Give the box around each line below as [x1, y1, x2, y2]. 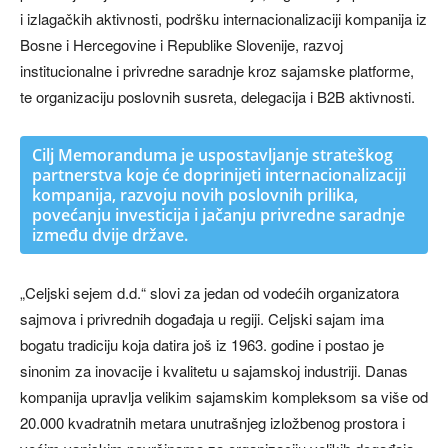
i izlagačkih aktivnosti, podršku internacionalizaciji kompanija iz [20, 7, 427, 29]
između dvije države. [32, 223, 188, 246]
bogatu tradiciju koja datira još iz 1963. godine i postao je [20, 333, 384, 355]
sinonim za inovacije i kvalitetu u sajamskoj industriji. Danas [20, 359, 408, 381]
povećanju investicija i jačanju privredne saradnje [32, 203, 405, 226]
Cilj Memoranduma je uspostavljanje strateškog [32, 143, 393, 166]
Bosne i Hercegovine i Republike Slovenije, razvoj [20, 33, 343, 55]
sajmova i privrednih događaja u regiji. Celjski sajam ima [20, 307, 384, 329]
